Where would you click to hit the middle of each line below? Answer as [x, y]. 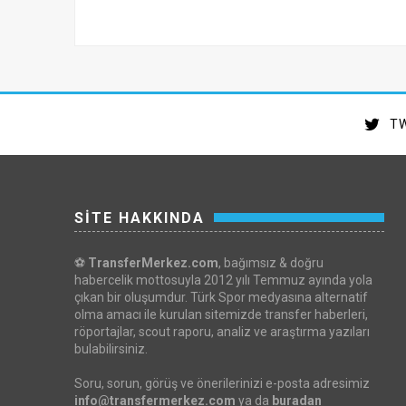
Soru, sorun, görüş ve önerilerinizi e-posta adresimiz [222, 383]
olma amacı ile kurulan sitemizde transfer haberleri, [221, 314]
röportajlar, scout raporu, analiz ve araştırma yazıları [222, 331]
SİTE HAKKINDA [140, 217]
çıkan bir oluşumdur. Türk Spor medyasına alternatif [221, 297]
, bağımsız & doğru [271, 262]
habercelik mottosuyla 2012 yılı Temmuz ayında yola [223, 280]
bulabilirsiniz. [111, 348]
